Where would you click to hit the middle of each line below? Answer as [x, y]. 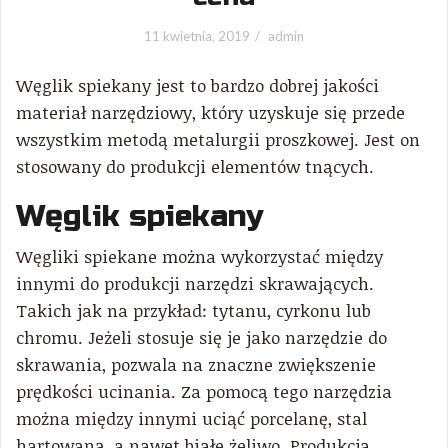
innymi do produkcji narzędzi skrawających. [195, 283]
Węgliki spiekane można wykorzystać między [199, 256]
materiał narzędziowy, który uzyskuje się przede [210, 112]
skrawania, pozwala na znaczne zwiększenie [196, 364]
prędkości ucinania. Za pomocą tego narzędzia [204, 391]
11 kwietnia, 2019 [197, 36]
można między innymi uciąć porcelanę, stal [191, 418]
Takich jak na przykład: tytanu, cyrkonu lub [193, 310]
